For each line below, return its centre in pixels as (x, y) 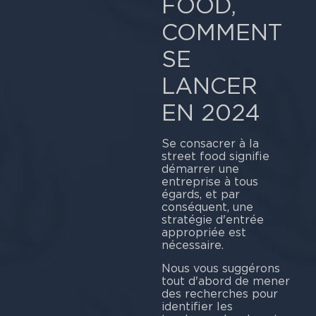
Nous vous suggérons (220, 268)
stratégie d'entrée (212, 220)
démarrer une (200, 169)
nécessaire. (192, 245)
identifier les (197, 306)
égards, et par (200, 195)
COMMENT (221, 32)
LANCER (209, 86)
